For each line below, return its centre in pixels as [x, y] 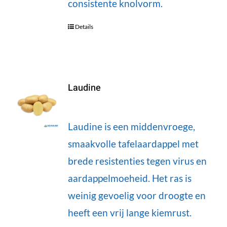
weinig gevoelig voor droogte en [137, 195]
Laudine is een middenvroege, [131, 126]
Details [84, 26]
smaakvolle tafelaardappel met [133, 143]
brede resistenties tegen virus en [137, 161]
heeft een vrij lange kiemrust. [129, 212]
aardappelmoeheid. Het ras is [129, 178]
